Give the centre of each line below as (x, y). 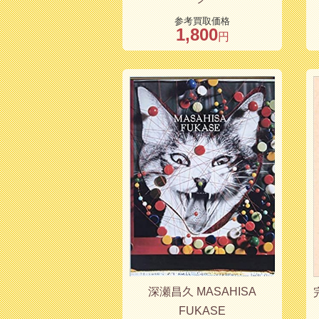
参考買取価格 (202, 21)
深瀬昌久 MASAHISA (202, 292)
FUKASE (202, 311)
